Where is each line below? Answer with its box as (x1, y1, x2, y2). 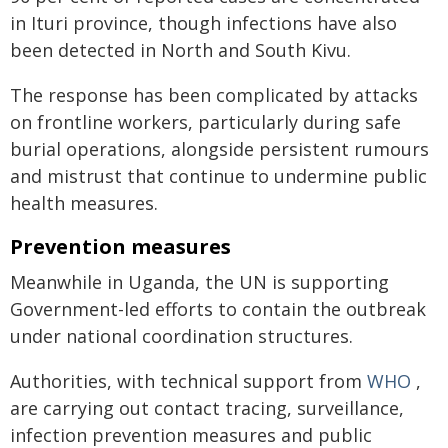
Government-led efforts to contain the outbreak (10, 297, 426, 321)
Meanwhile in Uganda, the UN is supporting (10, 270, 389, 294)
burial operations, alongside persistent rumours (10, 137, 429, 161)
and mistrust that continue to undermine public (10, 164, 427, 188)
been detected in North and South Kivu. (10, 38, 351, 62)
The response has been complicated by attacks (10, 83, 418, 107)
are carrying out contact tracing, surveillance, (10, 396, 404, 420)
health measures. (10, 191, 158, 215)
